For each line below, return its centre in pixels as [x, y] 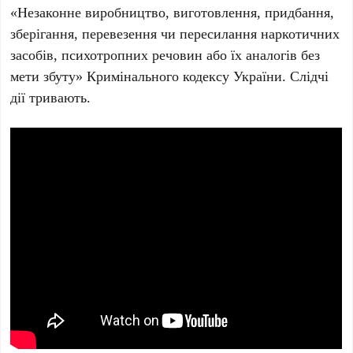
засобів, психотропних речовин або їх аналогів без [165, 54]
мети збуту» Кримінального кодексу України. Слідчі [170, 75]
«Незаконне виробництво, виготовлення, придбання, [173, 11]
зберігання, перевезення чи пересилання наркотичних [175, 33]
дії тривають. [51, 97]
